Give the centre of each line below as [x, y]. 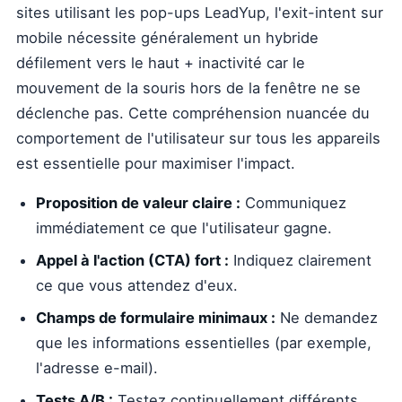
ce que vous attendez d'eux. [137, 285]
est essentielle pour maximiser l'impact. [156, 163]
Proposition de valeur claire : [138, 203]
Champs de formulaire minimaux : [156, 318]
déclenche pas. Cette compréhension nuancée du [193, 113]
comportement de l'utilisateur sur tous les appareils [198, 138]
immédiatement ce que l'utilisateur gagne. [184, 228]
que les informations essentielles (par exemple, [204, 343]
